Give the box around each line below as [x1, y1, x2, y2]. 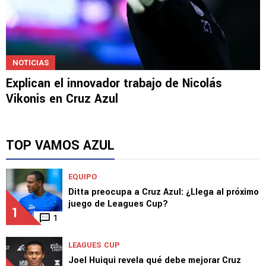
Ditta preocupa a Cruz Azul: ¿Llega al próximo [68, 185, 259, 198]
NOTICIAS [12, 58, 49, 67]
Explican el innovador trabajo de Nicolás [6, 74, 222, 92]
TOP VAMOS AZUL [6, 135, 115, 155]
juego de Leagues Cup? [68, 197, 168, 210]
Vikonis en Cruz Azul [6, 90, 118, 107]
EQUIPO [68, 171, 97, 182]
